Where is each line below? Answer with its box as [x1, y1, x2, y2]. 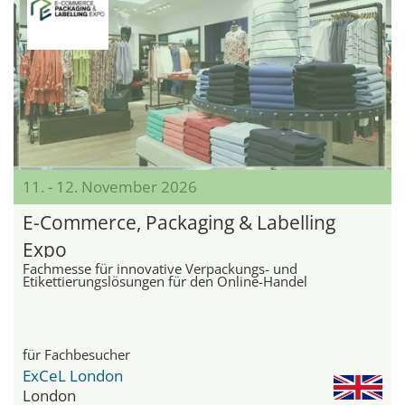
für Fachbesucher [23, 345, 130, 364]
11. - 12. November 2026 [23, 176, 197, 198]
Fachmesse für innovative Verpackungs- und [23, 259, 297, 278]
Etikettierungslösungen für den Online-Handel [23, 272, 307, 291]
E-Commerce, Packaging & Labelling [23, 210, 335, 236]
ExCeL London [23, 365, 123, 387]
